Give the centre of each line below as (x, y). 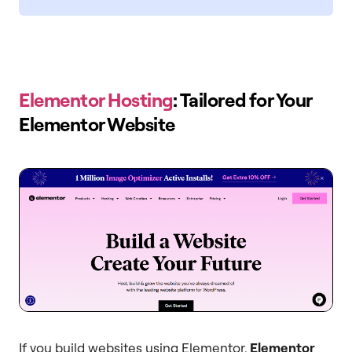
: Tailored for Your (242, 99)
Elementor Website (97, 124)
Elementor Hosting (96, 99)
